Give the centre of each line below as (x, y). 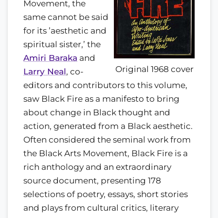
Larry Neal (45, 72)
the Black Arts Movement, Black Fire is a (106, 154)
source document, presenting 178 (92, 181)
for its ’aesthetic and (65, 31)
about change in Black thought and (97, 113)
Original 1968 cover (154, 69)
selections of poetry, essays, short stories (106, 194)
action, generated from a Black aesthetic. (108, 126)
